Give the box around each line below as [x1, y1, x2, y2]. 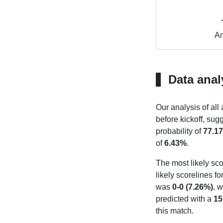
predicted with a [155, 195, 214, 203]
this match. [155, 207, 194, 215]
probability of [155, 127, 203, 135]
